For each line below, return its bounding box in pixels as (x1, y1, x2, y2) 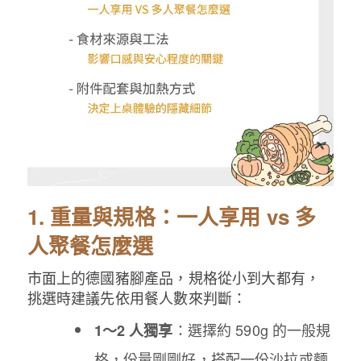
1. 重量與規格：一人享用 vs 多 (27, 201, 317, 231)
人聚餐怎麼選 (27, 230, 154, 260)
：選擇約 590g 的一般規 (172, 318, 331, 340)
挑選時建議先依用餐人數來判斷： (27, 286, 247, 308)
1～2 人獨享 (93, 319, 173, 341)
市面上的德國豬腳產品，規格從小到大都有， (27, 266, 321, 288)
